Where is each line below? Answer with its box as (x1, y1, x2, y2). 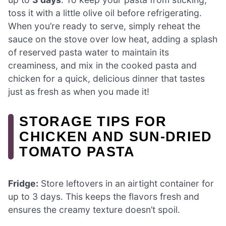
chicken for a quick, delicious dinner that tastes (8, 73, 205, 84)
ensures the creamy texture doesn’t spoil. (8, 204, 180, 215)
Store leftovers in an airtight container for (38, 178, 214, 189)
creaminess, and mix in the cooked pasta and (8, 60, 197, 71)
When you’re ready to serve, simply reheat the (8, 21, 200, 32)
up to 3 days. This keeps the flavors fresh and (8, 191, 199, 202)
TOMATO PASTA (19, 144, 135, 160)
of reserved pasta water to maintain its (8, 47, 169, 58)
